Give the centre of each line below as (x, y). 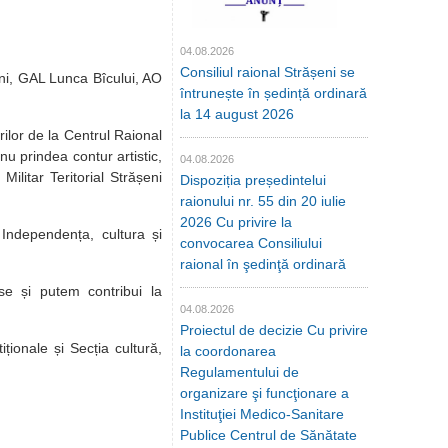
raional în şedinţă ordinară (263, 264)
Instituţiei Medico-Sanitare (262, 414)
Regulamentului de (239, 372)
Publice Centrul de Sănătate (268, 435)
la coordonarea (228, 351)
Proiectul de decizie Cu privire (274, 330)
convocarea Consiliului (251, 243)
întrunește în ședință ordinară (273, 93)
